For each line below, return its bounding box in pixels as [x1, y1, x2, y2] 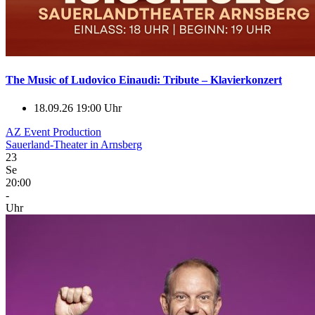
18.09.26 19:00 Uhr [34, 101, 122, 114]
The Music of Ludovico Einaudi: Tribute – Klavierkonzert [6, 74, 282, 86]
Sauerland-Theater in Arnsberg [6, 138, 142, 150]
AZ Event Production [6, 125, 101, 138]
